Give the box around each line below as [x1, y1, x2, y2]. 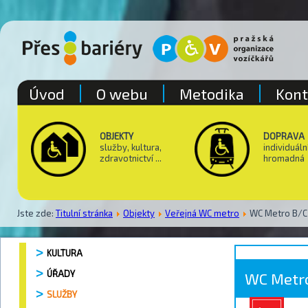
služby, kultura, [100, 142, 162, 153]
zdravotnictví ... [100, 153, 162, 164]
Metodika [179, 85, 244, 102]
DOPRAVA [263, 131, 305, 142]
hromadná [263, 153, 305, 164]
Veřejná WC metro [165, 207, 239, 219]
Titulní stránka [56, 207, 113, 219]
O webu [96, 85, 148, 102]
